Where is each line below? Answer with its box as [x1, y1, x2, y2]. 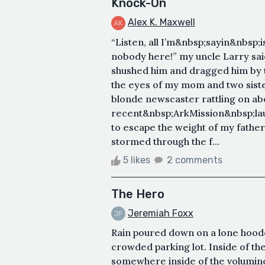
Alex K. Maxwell [128, 16, 195, 28]
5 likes [121, 154, 153, 166]
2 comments [167, 154, 222, 166]
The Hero [111, 186, 164, 201]
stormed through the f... [111, 135, 219, 147]
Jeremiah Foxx [128, 207, 193, 219]
